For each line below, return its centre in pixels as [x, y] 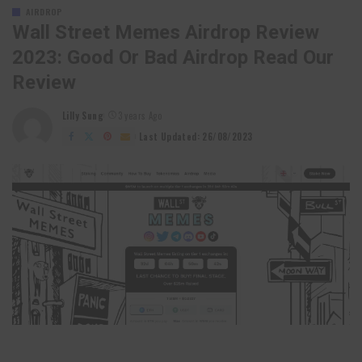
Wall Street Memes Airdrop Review [166, 32]
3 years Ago [140, 116]
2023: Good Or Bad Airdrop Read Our [173, 57]
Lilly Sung [83, 116]
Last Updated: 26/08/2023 [196, 137]
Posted [77, 122]
